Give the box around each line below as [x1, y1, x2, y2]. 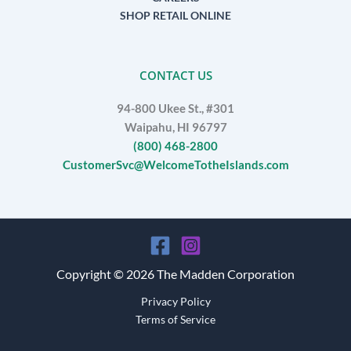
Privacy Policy [140, 295, 211, 309]
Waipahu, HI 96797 [124, 120, 227, 134]
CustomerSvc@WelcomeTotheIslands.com [62, 157, 289, 172]
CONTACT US [139, 67, 212, 83]
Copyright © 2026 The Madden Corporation [56, 266, 295, 282]
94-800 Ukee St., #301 [117, 101, 234, 115]
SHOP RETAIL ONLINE [120, 9, 231, 22]
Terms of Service [136, 313, 215, 327]
